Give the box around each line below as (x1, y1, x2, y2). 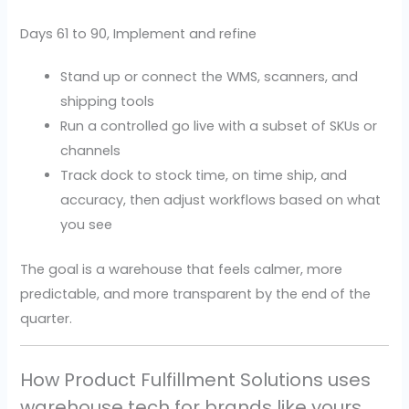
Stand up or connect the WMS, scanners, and (60, 68, 359, 87)
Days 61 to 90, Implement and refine (20, 25, 257, 44)
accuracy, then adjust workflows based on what (60, 191, 382, 210)
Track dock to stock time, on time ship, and (60, 166, 348, 185)
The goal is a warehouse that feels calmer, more (20, 260, 343, 279)
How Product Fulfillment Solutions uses (20, 366, 372, 393)
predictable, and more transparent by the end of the (20, 285, 372, 304)
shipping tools (60, 92, 155, 111)
